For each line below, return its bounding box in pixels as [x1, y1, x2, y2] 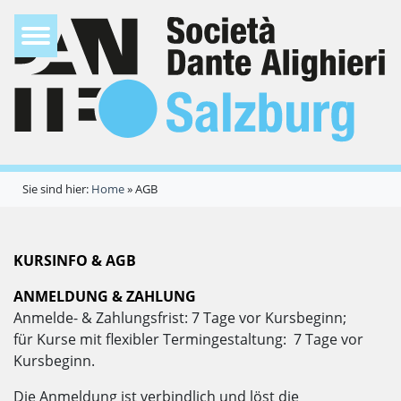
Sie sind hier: [22, 181, 91, 198]
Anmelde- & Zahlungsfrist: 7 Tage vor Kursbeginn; [13, 308, 346, 328]
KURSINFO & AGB [13, 251, 136, 271]
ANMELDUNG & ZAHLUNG [13, 286, 196, 307]
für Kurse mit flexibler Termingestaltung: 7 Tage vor [13, 329, 363, 350]
